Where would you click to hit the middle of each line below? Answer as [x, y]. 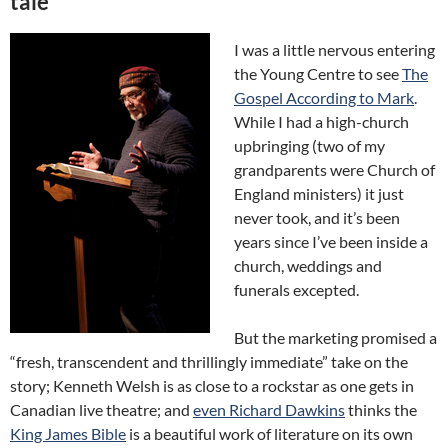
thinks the [381, 409]
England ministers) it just [319, 193]
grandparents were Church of [334, 169]
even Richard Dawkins [269, 409]
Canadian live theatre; [85, 409]
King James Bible [68, 433]
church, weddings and [308, 265]
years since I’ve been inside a [331, 241]
